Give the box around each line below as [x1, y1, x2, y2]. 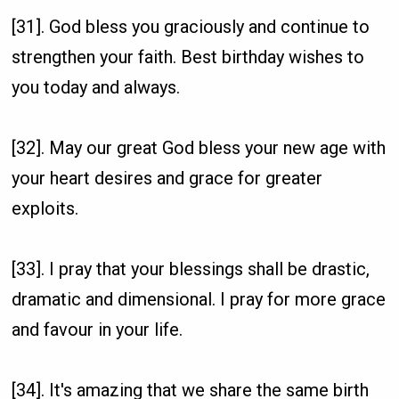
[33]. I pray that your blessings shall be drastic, [12, 257, 370, 280]
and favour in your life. [12, 318, 183, 340]
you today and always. [12, 76, 181, 98]
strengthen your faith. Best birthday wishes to [12, 45, 365, 68]
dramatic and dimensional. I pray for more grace [12, 288, 387, 310]
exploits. [12, 197, 79, 219]
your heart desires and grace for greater [12, 167, 323, 189]
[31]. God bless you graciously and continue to [12, 15, 370, 37]
